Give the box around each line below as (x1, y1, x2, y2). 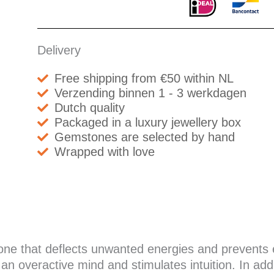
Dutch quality (54, 100, 125, 114)
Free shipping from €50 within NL (54, 71, 234, 85)
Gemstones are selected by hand (54, 130, 235, 144)
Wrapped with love (54, 144, 155, 158)
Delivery (37, 43, 81, 57)
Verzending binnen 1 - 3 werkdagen (54, 86, 246, 100)
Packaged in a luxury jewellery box (54, 115, 241, 129)
